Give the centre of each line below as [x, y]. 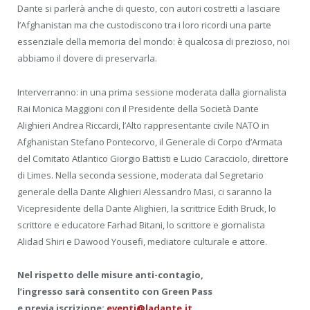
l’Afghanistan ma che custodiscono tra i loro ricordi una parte [144, 25]
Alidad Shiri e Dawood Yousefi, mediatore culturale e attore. [142, 241]
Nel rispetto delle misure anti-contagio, [110, 274]
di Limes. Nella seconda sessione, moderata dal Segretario [140, 175]
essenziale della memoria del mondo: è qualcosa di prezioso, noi [154, 42]
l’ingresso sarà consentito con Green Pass [115, 291]
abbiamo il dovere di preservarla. [87, 58]
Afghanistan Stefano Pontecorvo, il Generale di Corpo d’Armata [150, 142]
